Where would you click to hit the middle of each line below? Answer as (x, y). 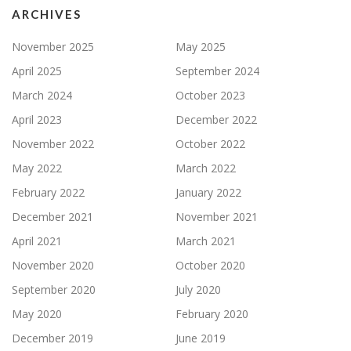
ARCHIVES (47, 14)
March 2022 (206, 168)
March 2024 (42, 96)
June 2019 (201, 338)
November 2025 (53, 47)
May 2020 (37, 314)
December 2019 (52, 338)
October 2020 (210, 266)
